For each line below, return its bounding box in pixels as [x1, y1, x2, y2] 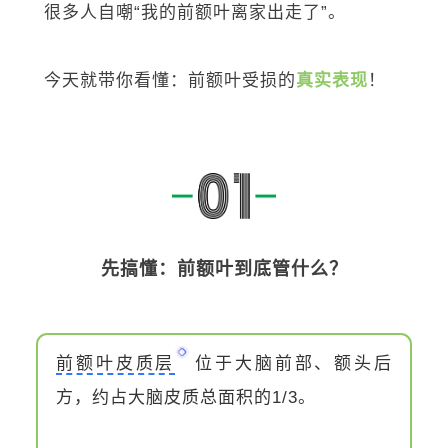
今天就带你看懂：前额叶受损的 [44, 71, 296, 90]
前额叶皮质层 [56, 354, 176, 374]
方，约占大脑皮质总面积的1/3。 [56, 388, 316, 408]
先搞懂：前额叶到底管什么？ [100, 259, 348, 280]
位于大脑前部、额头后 [193, 354, 392, 374]
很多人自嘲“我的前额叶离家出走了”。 [44, 3, 346, 22]
